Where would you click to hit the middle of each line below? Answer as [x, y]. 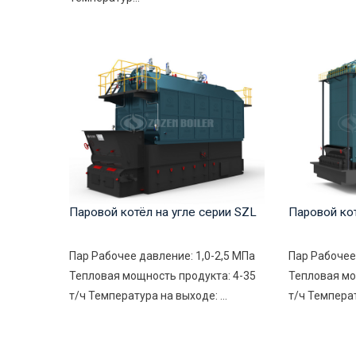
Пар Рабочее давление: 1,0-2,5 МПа [162, 256]
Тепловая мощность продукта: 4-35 [163, 276]
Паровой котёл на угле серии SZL [163, 213]
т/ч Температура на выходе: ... [148, 296]
